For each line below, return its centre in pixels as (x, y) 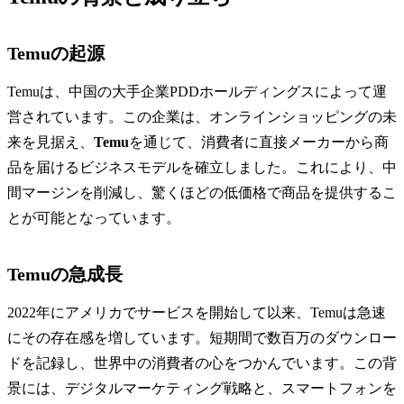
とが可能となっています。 (94, 218)
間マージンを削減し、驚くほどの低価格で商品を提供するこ (202, 193)
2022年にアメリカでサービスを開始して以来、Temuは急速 (197, 313)
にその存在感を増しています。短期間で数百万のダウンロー (202, 338)
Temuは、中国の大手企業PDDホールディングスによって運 (197, 92)
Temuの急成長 (65, 275)
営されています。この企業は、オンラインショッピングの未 (202, 117)
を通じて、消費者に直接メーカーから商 (259, 142)
